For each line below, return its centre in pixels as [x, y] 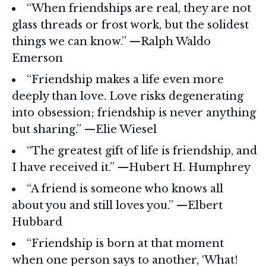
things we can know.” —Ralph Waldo [111, 41]
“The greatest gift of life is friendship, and [142, 151]
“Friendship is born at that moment [125, 243]
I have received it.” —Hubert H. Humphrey [131, 167]
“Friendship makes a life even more [125, 79]
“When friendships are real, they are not [139, 8]
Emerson [37, 58]
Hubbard [37, 222]
